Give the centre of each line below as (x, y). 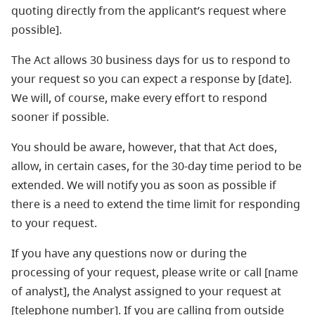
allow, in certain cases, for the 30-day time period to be (156, 166)
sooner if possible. (60, 117)
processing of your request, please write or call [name (155, 272)
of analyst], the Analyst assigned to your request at (146, 291)
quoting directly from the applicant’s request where (149, 11)
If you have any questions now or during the (129, 253)
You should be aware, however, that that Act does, (144, 147)
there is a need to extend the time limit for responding (156, 204)
